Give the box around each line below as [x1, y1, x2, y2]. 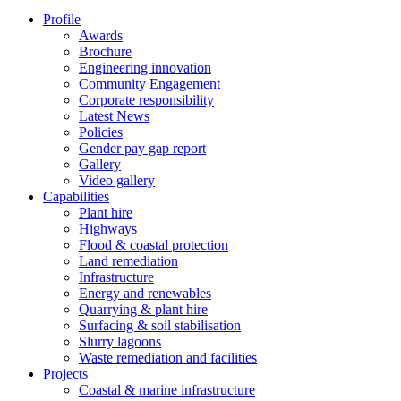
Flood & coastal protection [79, 237, 228, 253]
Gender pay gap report [79, 141, 206, 157]
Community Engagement [79, 76, 220, 92]
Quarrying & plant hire [79, 302, 208, 318]
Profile [43, 12, 81, 28]
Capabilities [43, 189, 109, 205]
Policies [79, 124, 123, 141]
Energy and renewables [79, 286, 211, 302]
